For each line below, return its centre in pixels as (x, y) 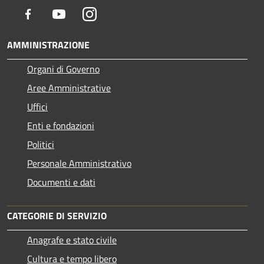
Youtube (82, 14)
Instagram (116, 14)
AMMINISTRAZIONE (48, 45)
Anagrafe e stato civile (72, 240)
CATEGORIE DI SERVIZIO (57, 216)
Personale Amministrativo (79, 164)
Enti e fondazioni (61, 126)
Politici (41, 145)
